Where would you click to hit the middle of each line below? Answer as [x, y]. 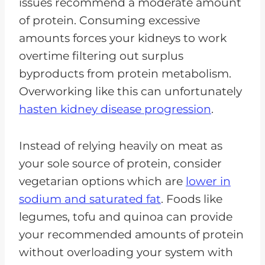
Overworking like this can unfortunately [130, 91]
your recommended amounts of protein [131, 234]
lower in [208, 181]
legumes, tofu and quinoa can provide [126, 216]
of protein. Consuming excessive [109, 20]
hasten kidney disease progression [115, 109]
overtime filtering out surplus [101, 56]
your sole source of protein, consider [120, 163]
